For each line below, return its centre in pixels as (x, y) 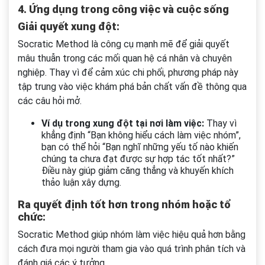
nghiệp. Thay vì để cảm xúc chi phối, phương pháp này (128, 73)
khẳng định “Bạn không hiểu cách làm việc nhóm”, (141, 135)
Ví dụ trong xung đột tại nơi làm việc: (123, 124)
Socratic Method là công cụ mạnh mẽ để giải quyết (124, 44)
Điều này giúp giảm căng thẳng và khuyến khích (138, 171)
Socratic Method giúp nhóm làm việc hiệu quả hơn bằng (132, 235)
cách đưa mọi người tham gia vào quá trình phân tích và (132, 249)
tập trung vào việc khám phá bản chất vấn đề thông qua (132, 87)
